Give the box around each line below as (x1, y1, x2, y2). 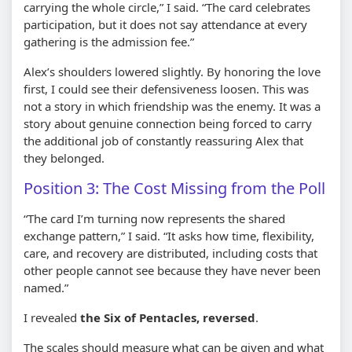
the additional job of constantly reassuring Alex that (24, 132, 303, 148)
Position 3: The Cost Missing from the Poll (24, 177, 325, 199)
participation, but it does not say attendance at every (24, 16, 307, 32)
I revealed (24, 309, 80, 325)
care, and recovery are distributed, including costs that (24, 244, 317, 261)
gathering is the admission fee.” (24, 33, 194, 49)
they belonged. (24, 149, 104, 166)
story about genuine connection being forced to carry (24, 115, 312, 131)
